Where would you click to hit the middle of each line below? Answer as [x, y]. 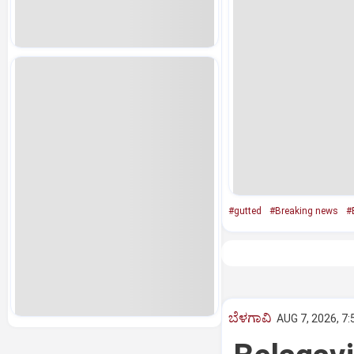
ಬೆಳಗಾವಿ [250, 318]
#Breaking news [303, 211]
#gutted [245, 211]
